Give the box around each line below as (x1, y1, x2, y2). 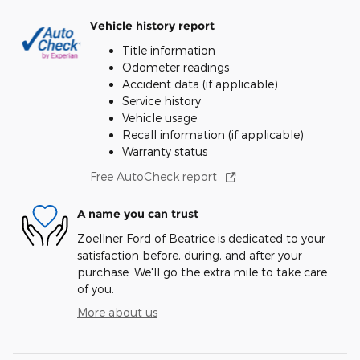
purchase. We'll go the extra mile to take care (77, 264, 327, 279)
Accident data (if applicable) (122, 76, 278, 91)
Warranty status (122, 144, 207, 158)
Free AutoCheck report (90, 169, 217, 183)
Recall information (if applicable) (122, 127, 304, 141)
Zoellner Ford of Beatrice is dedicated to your (77, 231, 325, 245)
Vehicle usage (122, 110, 197, 125)
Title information (122, 43, 215, 57)
